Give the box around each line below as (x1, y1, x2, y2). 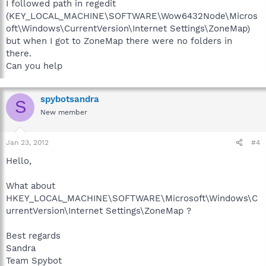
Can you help (6, 60, 62, 71)
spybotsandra (40, 93, 99, 104)
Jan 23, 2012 (6, 138, 49, 147)
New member (40, 107, 87, 116)
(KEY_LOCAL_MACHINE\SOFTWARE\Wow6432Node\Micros (6, 10, 258, 21)
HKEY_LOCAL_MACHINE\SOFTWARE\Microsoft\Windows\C (6, 193, 258, 204)
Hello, (6, 156, 31, 166)
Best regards (6, 230, 61, 241)
